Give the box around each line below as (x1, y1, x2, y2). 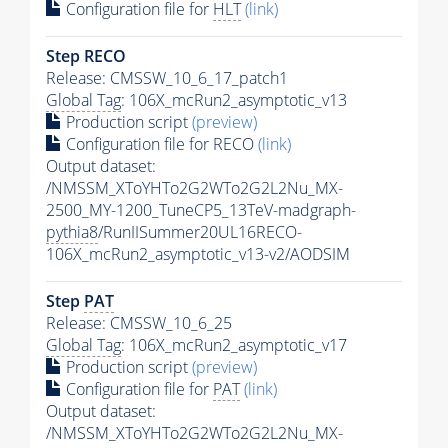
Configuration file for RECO (62, 133, 258, 156)
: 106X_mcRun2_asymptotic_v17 (121, 334, 347, 357)
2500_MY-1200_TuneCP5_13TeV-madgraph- (46, 199, 356, 222)
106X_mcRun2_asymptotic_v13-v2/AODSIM (46, 243, 350, 266)
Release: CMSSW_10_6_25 (46, 312, 232, 335)
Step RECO (46, 45, 126, 68)
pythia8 (46, 221, 98, 244)
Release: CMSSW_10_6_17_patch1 (46, 67, 288, 90)
